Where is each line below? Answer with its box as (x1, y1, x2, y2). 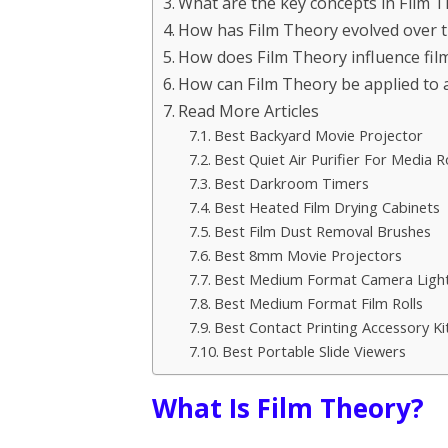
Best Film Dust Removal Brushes (213, 220, 431, 241)
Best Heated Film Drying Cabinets (213, 196, 440, 217)
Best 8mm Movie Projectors (213, 244, 402, 265)
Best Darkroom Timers (213, 172, 369, 193)
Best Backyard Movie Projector (213, 124, 423, 145)
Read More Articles (178, 99, 320, 122)
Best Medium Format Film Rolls (213, 292, 423, 313)
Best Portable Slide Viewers (221, 340, 406, 361)
